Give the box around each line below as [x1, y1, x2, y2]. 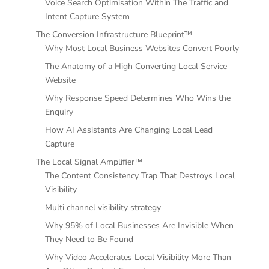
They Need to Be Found [44, 233, 133, 245]
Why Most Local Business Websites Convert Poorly [44, 42, 239, 54]
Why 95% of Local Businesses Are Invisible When [44, 219, 234, 231]
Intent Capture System [44, 10, 130, 22]
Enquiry [44, 106, 73, 118]
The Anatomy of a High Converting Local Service [44, 60, 227, 72]
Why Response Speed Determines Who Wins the [44, 92, 231, 104]
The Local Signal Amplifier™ [35, 156, 142, 168]
